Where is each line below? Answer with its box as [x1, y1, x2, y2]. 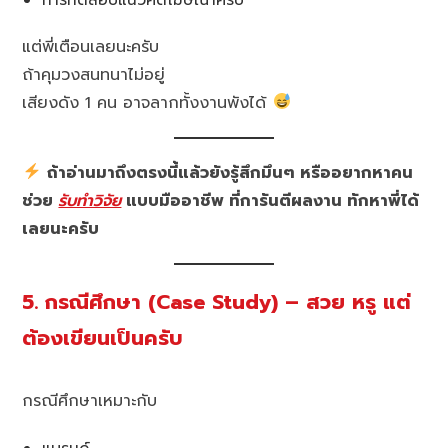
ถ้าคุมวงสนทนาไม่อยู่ [22, 62, 166, 87]
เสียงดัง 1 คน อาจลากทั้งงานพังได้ [22, 90, 273, 115]
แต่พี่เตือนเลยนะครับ [22, 34, 160, 59]
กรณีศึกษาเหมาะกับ [22, 389, 158, 414]
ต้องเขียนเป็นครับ [22, 322, 184, 354]
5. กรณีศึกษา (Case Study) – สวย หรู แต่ [22, 286, 412, 318]
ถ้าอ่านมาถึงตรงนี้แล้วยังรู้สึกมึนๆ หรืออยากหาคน [46, 160, 413, 185]
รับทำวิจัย [58, 188, 122, 213]
